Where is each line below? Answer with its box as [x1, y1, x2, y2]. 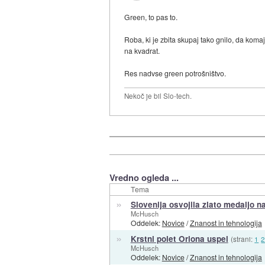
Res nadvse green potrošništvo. [124, 67, 227, 78]
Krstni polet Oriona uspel [130, 232, 228, 244]
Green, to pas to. [124, 11, 178, 22]
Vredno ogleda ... [109, 170, 179, 184]
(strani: [230, 234, 254, 244]
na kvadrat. [124, 45, 160, 56]
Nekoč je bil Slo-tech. [124, 91, 192, 101]
